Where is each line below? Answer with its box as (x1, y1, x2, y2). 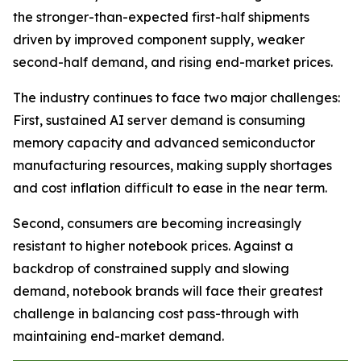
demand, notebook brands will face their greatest (13, 283, 323, 299)
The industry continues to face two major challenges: (13, 89, 340, 106)
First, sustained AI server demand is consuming (13, 112, 305, 128)
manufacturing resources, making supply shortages (13, 157, 332, 173)
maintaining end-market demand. (13, 328, 224, 344)
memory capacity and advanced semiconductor (13, 135, 315, 151)
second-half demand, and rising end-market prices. (13, 54, 333, 70)
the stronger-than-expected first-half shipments (13, 9, 309, 25)
